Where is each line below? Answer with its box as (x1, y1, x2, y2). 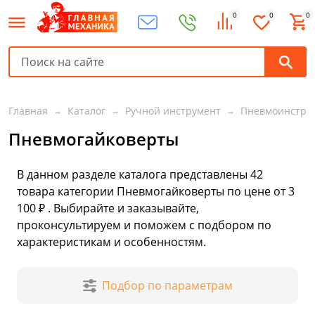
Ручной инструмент (125, 104, 221, 118)
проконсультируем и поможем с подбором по (17, 217, 271, 233)
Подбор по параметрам (101, 278, 233, 294)
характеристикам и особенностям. (17, 234, 206, 250)
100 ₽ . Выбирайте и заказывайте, (17, 200, 199, 217)
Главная (8, 104, 48, 118)
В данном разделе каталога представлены (17, 167, 250, 183)
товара (17, 184, 55, 200)
